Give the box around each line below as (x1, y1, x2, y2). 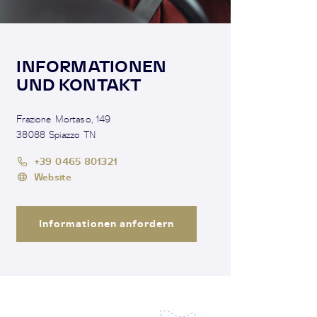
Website (34, 170, 72, 183)
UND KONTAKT (16, 74, 142, 94)
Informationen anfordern (39, 217, 174, 229)
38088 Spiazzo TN (16, 128, 96, 140)
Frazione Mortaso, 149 (16, 113, 111, 125)
